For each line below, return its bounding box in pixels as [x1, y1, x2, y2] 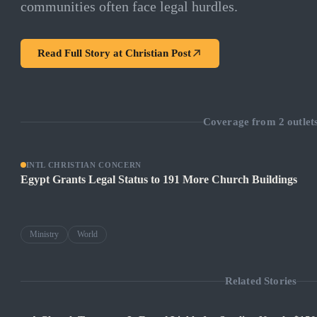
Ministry [29, 229, 59, 240]
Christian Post [125, 47, 191, 59]
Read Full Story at [37, 47, 125, 59]
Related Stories [224, 275, 297, 287]
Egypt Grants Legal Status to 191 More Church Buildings [20, 173, 297, 186]
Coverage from [202, 115, 279, 127]
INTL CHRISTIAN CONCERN [25, 161, 142, 170]
